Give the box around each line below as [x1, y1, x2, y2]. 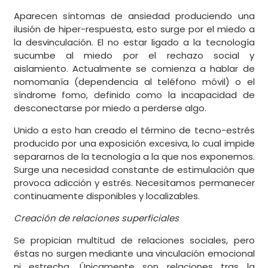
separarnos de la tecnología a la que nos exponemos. [13, 150, 255, 163]
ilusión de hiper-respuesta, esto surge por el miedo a [13, 23, 255, 36]
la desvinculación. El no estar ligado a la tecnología [13, 36, 255, 49]
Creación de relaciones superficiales [13, 212, 179, 225]
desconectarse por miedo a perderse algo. [13, 102, 206, 115]
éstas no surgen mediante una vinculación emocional [13, 247, 255, 260]
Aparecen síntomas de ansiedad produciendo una [13, 10, 255, 23]
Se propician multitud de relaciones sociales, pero [13, 234, 255, 247]
